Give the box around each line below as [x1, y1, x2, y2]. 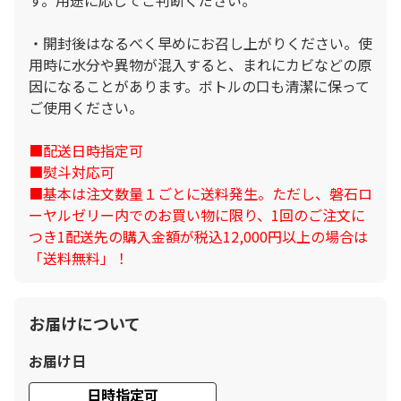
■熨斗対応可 [29, 160, 115, 183]
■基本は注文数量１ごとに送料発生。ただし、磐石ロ [29, 182, 372, 204]
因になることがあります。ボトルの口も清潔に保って [29, 74, 370, 97]
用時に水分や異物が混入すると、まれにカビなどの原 [29, 53, 371, 75]
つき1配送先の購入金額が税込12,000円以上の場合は [29, 225, 368, 247]
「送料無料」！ [29, 246, 129, 269]
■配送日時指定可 [29, 139, 143, 161]
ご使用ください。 [29, 96, 143, 118]
